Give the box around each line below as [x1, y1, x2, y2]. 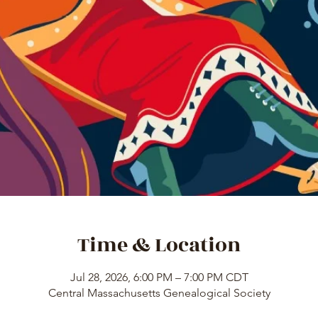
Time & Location [77, 230, 241, 261]
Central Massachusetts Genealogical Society [48, 286, 270, 300]
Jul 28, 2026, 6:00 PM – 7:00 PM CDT [70, 270, 248, 284]
